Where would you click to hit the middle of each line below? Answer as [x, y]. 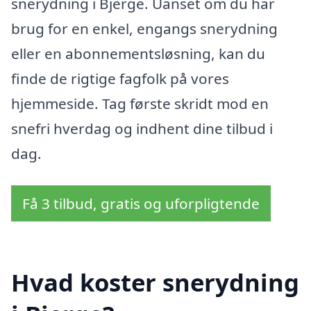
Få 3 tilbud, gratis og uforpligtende [141, 203]
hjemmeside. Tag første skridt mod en [140, 104]
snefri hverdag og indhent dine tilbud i [142, 129]
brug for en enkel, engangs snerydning [144, 29]
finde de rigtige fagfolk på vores [120, 79]
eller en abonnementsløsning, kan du [138, 54]
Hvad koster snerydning [155, 282]
